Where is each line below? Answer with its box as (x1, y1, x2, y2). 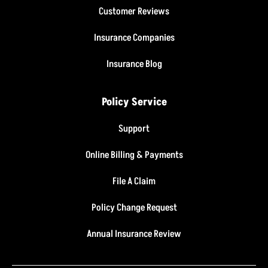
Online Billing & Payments (85, 148, 183, 162)
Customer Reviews (99, 4, 169, 18)
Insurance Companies (93, 31, 175, 44)
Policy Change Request (91, 200, 177, 214)
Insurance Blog (106, 57, 162, 71)
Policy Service (101, 95, 167, 109)
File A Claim (112, 174, 156, 188)
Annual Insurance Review (87, 227, 181, 240)
